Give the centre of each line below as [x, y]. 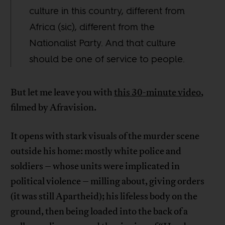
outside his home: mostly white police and [96, 151]
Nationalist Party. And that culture [103, 43]
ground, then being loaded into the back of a [99, 212]
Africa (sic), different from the [92, 27]
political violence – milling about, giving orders [108, 182]
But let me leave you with [63, 93]
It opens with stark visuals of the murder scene [105, 136]
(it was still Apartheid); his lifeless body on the [104, 197]
